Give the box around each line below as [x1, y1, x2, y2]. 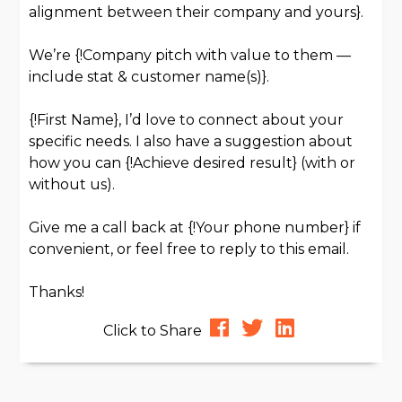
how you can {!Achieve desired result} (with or [29, 154, 356, 171]
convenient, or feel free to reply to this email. [29, 240, 350, 258]
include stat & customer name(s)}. [29, 68, 270, 85]
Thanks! [29, 284, 85, 301]
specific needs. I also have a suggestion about [29, 133, 354, 150]
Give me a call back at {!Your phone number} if [29, 219, 362, 236]
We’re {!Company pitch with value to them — [29, 47, 352, 64]
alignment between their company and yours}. [29, 4, 364, 21]
